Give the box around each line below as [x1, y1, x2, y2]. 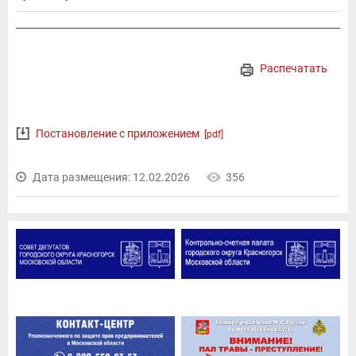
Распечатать [260, 62, 327, 75]
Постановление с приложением [36, 127, 204, 141]
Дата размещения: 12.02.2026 [33, 171, 190, 184]
